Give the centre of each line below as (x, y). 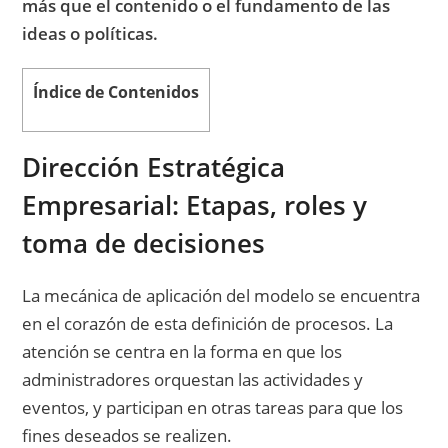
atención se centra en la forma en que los (182, 352)
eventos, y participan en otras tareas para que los (213, 408)
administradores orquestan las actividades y (193, 380)
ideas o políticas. (90, 34)
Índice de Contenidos (116, 92)
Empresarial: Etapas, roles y (195, 205)
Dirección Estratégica (154, 167)
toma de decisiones (144, 243)
